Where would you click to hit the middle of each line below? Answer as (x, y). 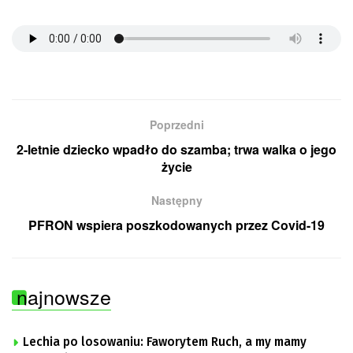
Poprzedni (176, 125)
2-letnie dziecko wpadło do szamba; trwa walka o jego (176, 150)
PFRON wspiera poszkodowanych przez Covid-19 (176, 225)
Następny (176, 201)
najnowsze (64, 297)
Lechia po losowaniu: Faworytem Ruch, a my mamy (165, 342)
